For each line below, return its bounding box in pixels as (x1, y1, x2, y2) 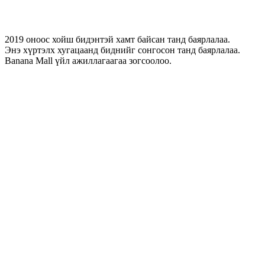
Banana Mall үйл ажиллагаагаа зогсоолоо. (5, 56, 172, 66)
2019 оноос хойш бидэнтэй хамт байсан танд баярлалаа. (5, 34, 230, 44)
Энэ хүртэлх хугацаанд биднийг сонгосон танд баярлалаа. (5, 45, 240, 55)
